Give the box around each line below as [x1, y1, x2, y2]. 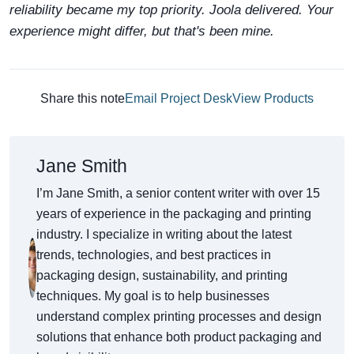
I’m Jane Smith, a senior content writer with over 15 [36, 186, 320, 200]
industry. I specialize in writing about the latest [36, 228, 292, 241]
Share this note [40, 92, 125, 105]
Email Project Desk [125, 92, 232, 105]
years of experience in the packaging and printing [36, 207, 311, 220]
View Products [232, 92, 314, 105]
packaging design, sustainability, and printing [36, 269, 288, 282]
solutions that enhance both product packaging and [36, 330, 322, 344]
